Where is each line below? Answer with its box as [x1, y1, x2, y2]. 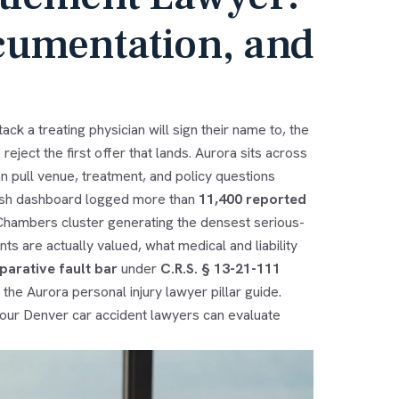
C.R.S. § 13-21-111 [159, 258, 281, 278]
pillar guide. [207, 281, 281, 301]
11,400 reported [198, 189, 306, 208]
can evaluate [199, 305, 281, 324]
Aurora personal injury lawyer [26, 281, 208, 301]
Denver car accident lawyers [22, 305, 199, 324]
